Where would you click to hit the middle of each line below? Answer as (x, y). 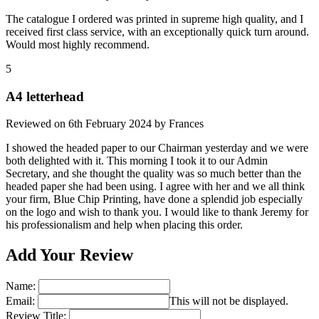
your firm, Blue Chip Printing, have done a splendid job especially (154, 199)
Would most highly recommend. (78, 44)
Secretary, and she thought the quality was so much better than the (153, 174)
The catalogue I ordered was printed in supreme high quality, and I (155, 19)
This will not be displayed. (229, 301)
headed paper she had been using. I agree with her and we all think (155, 187)
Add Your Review (69, 255)
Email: (20, 301)
